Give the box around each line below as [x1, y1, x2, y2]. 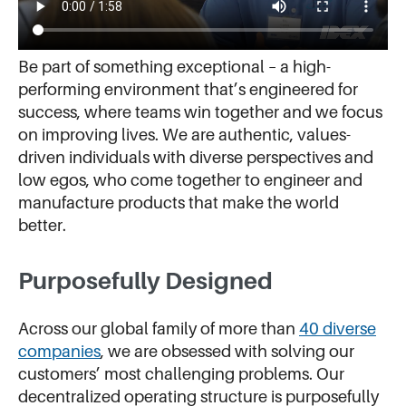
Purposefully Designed [18, 267, 273, 295]
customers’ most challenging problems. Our [18, 364, 344, 384]
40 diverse [299, 319, 376, 339]
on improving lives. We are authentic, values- [18, 124, 351, 144]
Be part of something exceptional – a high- [18, 56, 331, 76]
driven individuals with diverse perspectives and [18, 147, 373, 167]
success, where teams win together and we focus [18, 101, 382, 121]
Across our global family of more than [18, 319, 299, 339]
